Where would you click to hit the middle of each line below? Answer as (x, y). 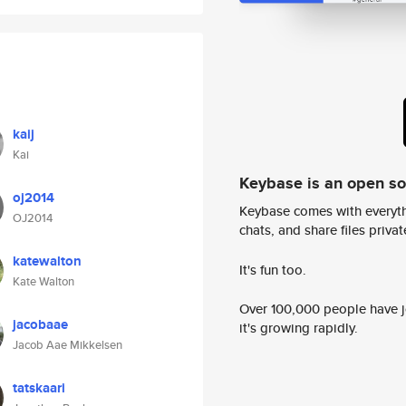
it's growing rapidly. (299, 328)
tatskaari (39, 388)
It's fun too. (273, 269)
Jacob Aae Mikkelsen (68, 345)
